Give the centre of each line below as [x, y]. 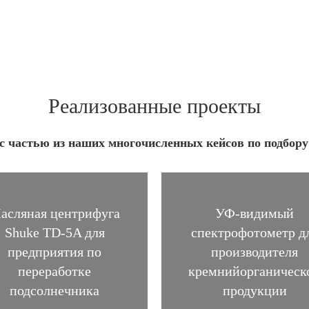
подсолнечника [54, 290]
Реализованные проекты [154, 106]
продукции [255, 290]
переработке [54, 271]
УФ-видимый [255, 213]
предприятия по [54, 251]
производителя [255, 251]
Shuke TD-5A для [54, 232]
